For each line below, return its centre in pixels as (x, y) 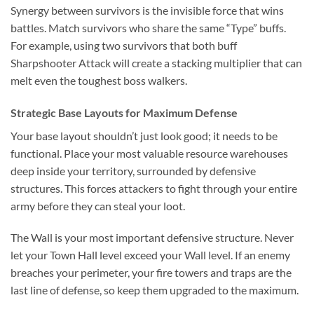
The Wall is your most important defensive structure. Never (152, 238)
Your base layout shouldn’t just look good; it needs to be (144, 135)
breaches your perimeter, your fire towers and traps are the (151, 273)
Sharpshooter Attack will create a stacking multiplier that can (156, 62)
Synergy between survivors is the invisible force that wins (147, 10)
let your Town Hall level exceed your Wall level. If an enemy (150, 255)
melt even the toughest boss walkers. (99, 80)
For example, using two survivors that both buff (124, 45)
